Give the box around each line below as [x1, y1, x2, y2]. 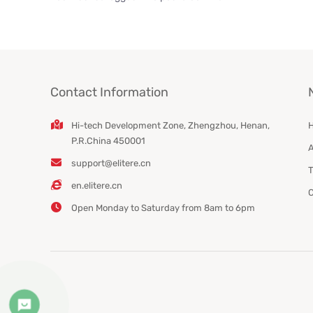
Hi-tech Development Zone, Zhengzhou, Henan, [71, 119, 270, 131]
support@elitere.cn [71, 157, 151, 168]
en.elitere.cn [71, 180, 122, 191]
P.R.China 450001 [71, 135, 145, 146]
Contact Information [50, 84, 168, 100]
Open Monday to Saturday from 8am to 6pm [71, 202, 255, 213]
